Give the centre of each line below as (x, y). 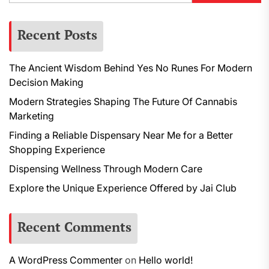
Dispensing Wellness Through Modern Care (106, 169)
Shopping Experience (57, 150)
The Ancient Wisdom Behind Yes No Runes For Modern (131, 68)
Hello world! (166, 260)
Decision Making (46, 82)
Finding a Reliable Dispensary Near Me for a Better (121, 135)
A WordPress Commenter (66, 260)
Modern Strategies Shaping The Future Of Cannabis (123, 101)
